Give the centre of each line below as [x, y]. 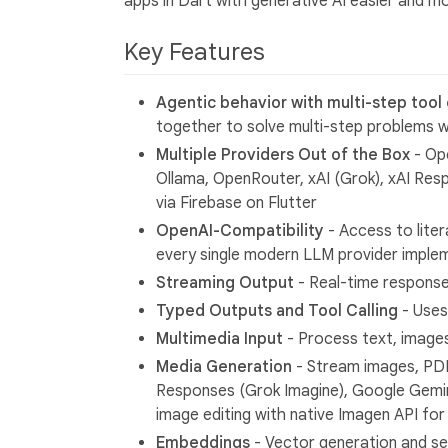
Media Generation [224, 366]
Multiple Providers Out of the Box [283, 154]
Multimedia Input [219, 338]
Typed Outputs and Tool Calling [277, 310]
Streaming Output [225, 282]
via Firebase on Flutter [236, 202]
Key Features [197, 51]
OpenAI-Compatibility [240, 230]
